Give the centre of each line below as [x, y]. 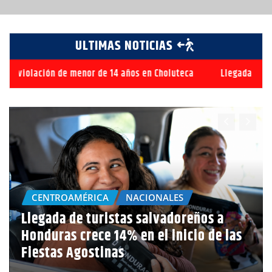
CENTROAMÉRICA [70, 197]
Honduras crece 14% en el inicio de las [132, 236]
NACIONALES [155, 197]
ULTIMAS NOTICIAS [126, 46]
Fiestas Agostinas [73, 253]
